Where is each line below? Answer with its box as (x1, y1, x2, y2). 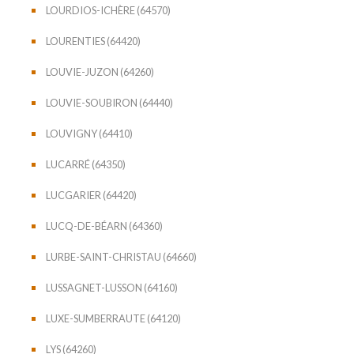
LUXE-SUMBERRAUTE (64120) (46, 311, 181, 325)
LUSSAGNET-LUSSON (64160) (46, 281, 178, 294)
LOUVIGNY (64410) (46, 126, 133, 140)
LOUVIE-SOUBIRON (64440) (46, 96, 173, 109)
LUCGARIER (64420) (46, 188, 137, 201)
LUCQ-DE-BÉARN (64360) (46, 219, 163, 232)
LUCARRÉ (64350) (46, 157, 126, 171)
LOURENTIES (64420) (46, 34, 141, 47)
